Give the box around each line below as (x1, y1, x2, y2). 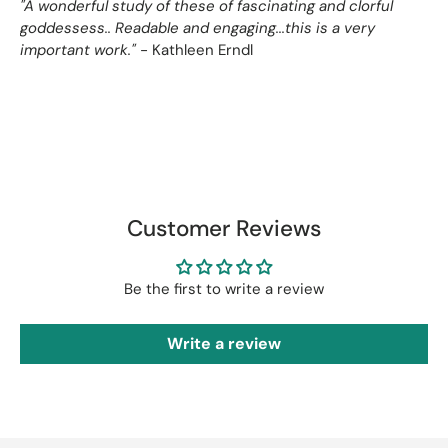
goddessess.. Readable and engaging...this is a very (20, 17, 375, 38)
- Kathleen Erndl (136, 39, 253, 60)
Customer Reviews (127, 214, 321, 244)
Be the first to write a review (124, 279, 324, 300)
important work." (20, 39, 136, 60)
